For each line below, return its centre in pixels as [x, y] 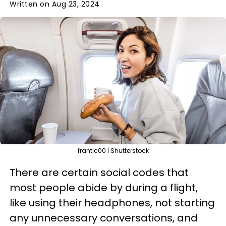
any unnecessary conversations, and [104, 218]
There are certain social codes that [99, 173]
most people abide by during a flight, [104, 188]
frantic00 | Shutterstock [113, 151]
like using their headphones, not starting [112, 203]
